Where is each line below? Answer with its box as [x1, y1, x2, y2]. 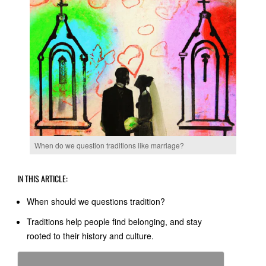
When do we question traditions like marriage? [34, 140, 184, 151]
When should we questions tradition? [27, 195, 166, 208]
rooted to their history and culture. [27, 230, 154, 242]
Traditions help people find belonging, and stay [27, 216, 202, 228]
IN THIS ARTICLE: [17, 172, 68, 185]
